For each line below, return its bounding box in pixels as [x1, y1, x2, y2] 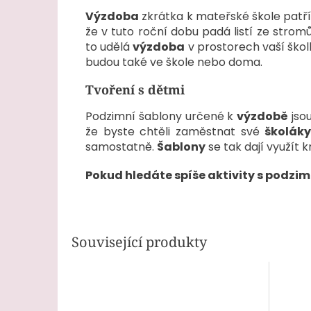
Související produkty [72, 232, 207, 251]
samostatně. [85, 139, 157, 155]
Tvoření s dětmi [85, 81, 185, 99]
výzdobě [237, 108, 288, 125]
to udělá [85, 39, 133, 56]
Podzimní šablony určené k [85, 108, 237, 125]
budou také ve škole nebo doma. [85, 54, 262, 71]
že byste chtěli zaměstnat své [85, 124, 265, 140]
